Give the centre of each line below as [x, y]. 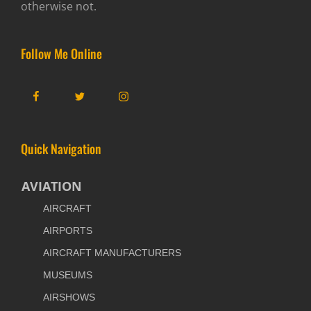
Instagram [144, 92]
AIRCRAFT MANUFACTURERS [112, 253]
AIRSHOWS [69, 297]
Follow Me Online [61, 54]
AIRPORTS [68, 231]
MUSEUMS [68, 275]
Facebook [55, 92]
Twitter [92, 92]
